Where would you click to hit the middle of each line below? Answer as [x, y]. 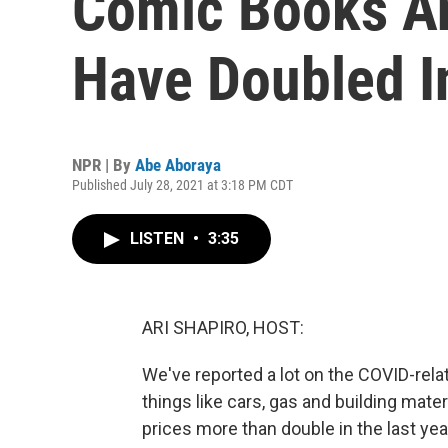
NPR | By [103, 165]
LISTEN [159, 238]
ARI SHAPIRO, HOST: [223, 327]
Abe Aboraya [178, 165]
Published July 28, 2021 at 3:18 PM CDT [182, 185]
